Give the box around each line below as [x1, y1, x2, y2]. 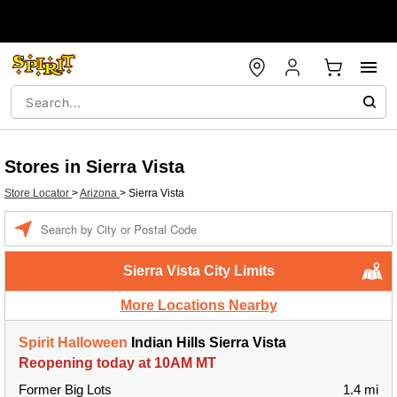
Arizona [80, 187, 120, 199]
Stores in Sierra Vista [4, 157, 184, 176]
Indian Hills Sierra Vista [128, 335, 286, 350]
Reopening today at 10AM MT [19, 355, 216, 370]
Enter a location [40, 214, 115, 226]
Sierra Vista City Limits [122, 263, 275, 278]
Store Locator [4, 187, 72, 199]
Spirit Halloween [19, 335, 128, 350]
